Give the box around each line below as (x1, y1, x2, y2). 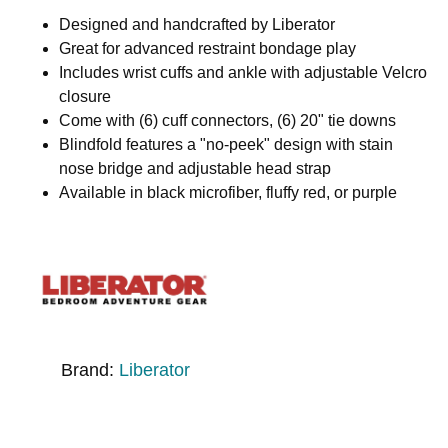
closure (59, 88, 112, 106)
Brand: (60, 359, 119, 381)
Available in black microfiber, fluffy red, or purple (59, 184, 398, 202)
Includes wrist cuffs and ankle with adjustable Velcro (59, 64, 428, 82)
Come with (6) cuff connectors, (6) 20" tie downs (59, 112, 397, 130)
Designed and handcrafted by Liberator (59, 16, 336, 34)
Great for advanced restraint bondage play (59, 40, 357, 58)
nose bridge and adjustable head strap (59, 160, 332, 178)
